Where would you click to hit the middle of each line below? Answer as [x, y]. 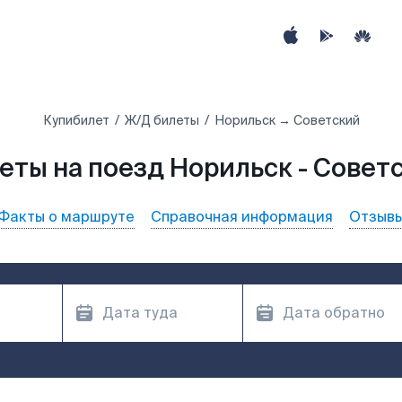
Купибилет [76, 120]
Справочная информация [242, 217]
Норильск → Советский [287, 120]
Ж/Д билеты [162, 120]
